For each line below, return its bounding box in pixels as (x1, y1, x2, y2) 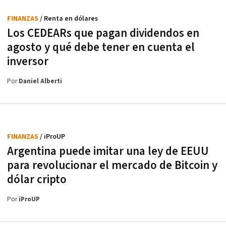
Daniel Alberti (19, 77, 62, 86)
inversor (7, 53, 48, 69)
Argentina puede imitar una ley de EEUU (7, 143, 209, 159)
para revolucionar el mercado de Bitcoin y (7, 157, 217, 173)
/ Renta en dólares (40, 14, 98, 23)
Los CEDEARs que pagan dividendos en (7, 25, 199, 41)
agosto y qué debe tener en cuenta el (7, 39, 195, 55)
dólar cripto (7, 172, 67, 187)
